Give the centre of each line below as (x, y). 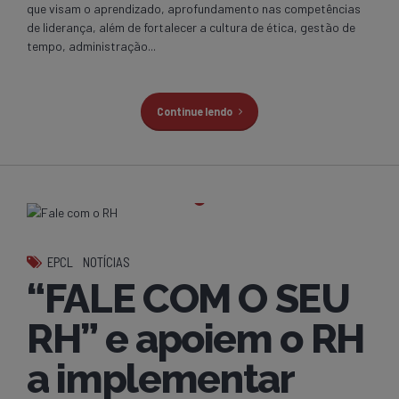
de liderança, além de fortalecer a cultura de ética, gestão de (191, 27)
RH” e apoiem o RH (196, 338)
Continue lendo (194, 111)
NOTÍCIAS (107, 261)
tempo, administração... (91, 45)
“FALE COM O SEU (188, 298)
